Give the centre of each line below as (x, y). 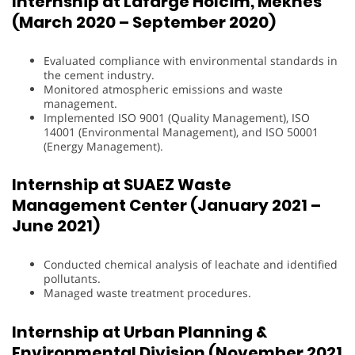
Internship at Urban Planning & (139, 332)
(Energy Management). (103, 146)
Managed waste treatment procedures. (147, 293)
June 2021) (56, 226)
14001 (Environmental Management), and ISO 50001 (181, 132)
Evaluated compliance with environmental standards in (191, 60)
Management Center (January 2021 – (166, 206)
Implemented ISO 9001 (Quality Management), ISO (177, 117)
